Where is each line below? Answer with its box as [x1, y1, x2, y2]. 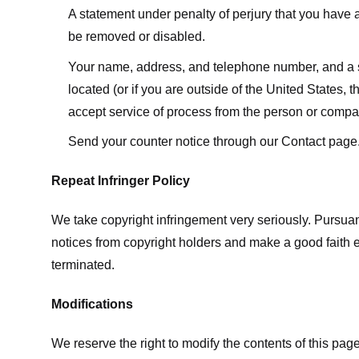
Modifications [51, 296, 133, 311]
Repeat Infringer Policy [51, 174, 190, 188]
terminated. [51, 257, 115, 272]
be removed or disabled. [67, 30, 205, 44]
